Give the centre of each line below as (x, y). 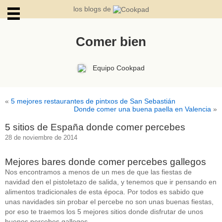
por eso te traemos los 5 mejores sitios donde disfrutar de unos (104, 212)
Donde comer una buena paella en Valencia (142, 109)
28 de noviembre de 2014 (41, 138)
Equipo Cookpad (118, 68)
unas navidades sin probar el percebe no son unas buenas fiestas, (109, 202)
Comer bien (111, 42)
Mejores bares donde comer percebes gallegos (106, 162)
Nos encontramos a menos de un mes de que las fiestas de (98, 172)
